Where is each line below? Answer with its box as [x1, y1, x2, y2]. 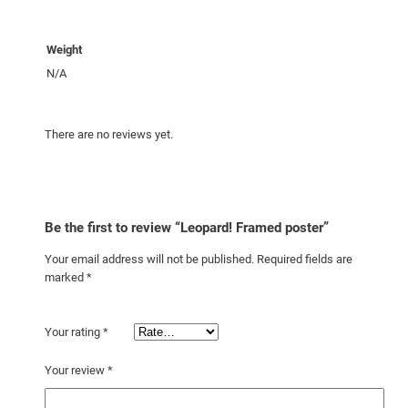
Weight [46, 43, 82, 57]
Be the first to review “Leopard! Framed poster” [44, 219, 329, 236]
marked [44, 270, 87, 284]
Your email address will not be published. [44, 251, 254, 266]
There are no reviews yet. [44, 127, 173, 141]
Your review [44, 363, 107, 378]
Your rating [44, 325, 103, 340]
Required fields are [256, 251, 352, 266]
